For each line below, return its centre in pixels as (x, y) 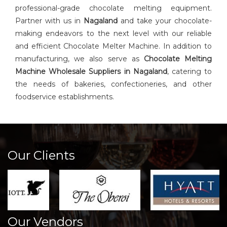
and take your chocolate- (166, 21)
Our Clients (41, 156)
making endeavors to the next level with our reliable (113, 34)
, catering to (190, 72)
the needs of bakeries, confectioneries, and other (113, 84)
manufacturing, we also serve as (80, 59)
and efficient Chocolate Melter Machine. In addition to (113, 46)
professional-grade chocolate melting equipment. (113, 8)
